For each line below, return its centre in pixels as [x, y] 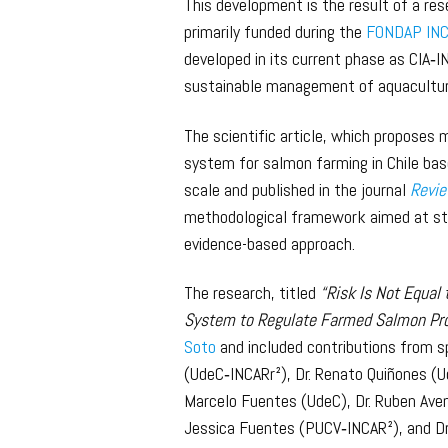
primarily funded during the [275, 32]
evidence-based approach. [270, 243]
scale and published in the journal [297, 189]
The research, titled [252, 293]
